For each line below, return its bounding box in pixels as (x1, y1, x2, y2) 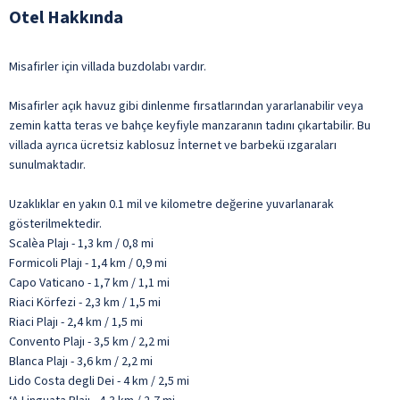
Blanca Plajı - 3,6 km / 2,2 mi (9, 352, 153, 371)
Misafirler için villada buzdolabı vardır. (9, 57, 206, 76)
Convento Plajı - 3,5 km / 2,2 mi (9, 332, 170, 351)
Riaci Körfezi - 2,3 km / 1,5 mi (9, 293, 161, 312)
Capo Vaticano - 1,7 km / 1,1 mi (9, 273, 170, 292)
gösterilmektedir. (9, 214, 102, 233)
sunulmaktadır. (9, 155, 86, 174)
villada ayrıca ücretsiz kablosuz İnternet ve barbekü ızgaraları (9, 136, 337, 154)
